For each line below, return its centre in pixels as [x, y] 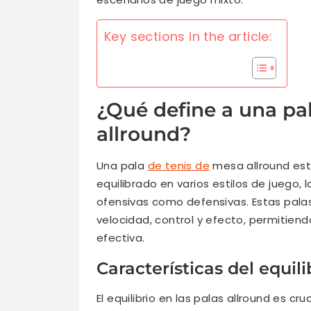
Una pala [122, 166]
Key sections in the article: [188, 37]
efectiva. [121, 238]
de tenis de [179, 166]
